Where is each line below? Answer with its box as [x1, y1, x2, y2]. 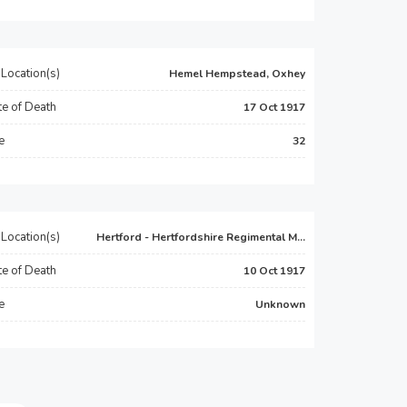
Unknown [255, 297, 305, 312]
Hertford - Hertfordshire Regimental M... [96, 230, 305, 244]
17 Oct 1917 [243, 100, 305, 114]
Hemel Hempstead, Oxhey [169, 66, 305, 81]
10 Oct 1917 [243, 263, 305, 278]
